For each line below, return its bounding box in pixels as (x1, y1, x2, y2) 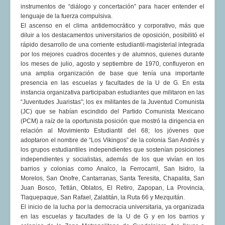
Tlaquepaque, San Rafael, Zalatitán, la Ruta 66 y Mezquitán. (21, 194, 185, 201)
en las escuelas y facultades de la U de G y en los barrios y (21, 213, 204, 220)
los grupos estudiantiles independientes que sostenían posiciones (21, 146, 204, 154)
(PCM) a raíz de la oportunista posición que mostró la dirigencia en (21, 118, 204, 125)
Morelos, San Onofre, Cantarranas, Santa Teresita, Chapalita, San (21, 175, 204, 182)
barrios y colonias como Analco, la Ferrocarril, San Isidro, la (21, 165, 204, 173)
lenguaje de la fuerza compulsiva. (21, 13, 113, 20)
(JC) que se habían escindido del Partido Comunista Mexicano (21, 108, 204, 116)
